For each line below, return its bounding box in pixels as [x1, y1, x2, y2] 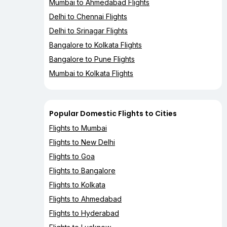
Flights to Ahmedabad [49, 195, 122, 204]
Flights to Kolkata [49, 180, 105, 190]
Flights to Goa [49, 152, 95, 161]
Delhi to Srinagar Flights [49, 26, 128, 35]
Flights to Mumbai [49, 124, 107, 133]
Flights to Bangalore [49, 166, 116, 175]
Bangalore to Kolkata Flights [49, 41, 142, 50]
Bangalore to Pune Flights [49, 55, 135, 64]
